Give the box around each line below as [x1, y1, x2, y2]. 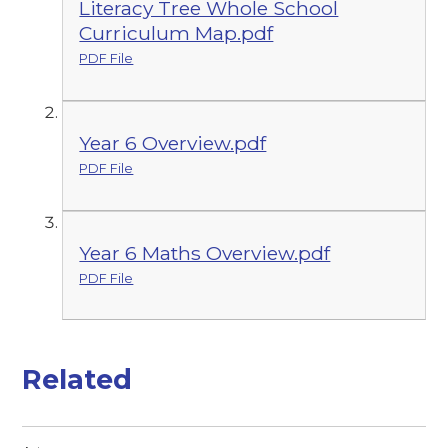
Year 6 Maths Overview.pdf [79, 240, 331, 265]
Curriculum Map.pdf [79, 21, 274, 46]
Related [22, 362, 133, 396]
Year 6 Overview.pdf [79, 131, 267, 156]
